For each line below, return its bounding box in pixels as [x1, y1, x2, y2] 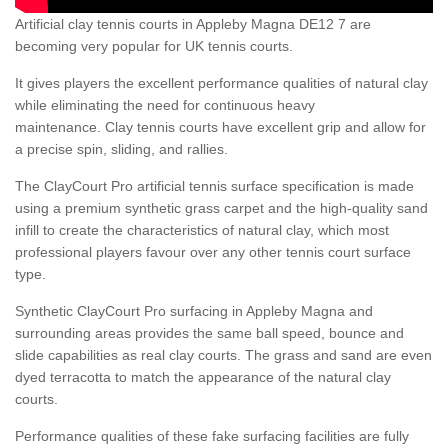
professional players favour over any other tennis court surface [15, 244, 411, 261]
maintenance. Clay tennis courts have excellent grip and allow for [15, 119, 426, 136]
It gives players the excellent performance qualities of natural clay [15, 75, 428, 92]
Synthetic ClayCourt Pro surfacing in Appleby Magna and [15, 303, 373, 320]
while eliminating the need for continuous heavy [15, 97, 315, 114]
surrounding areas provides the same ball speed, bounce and [15, 325, 404, 342]
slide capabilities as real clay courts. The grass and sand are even [15, 347, 432, 364]
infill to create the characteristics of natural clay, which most [15, 222, 389, 239]
